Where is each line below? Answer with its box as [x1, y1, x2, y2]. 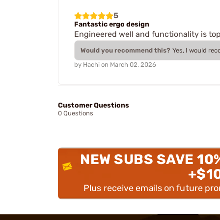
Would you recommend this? [81, 47, 170, 54]
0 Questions [58, 109, 93, 117]
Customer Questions [58, 101, 129, 110]
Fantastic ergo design [74, 20, 149, 28]
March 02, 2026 [110, 60, 156, 68]
